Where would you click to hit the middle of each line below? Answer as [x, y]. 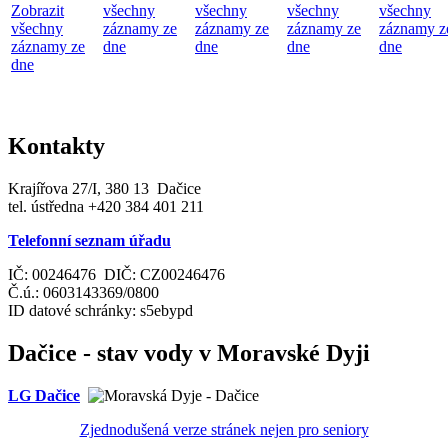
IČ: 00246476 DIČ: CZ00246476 [116, 274]
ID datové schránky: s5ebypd [100, 310]
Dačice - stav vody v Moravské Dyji [189, 352]
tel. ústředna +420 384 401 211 [106, 206]
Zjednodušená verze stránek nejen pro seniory [224, 429]
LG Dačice [44, 395]
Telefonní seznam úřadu [89, 240]
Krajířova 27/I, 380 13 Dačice [104, 188]
